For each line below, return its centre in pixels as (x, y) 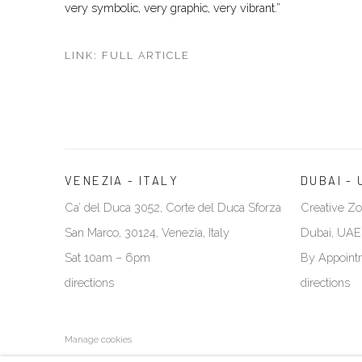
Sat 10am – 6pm (107, 258)
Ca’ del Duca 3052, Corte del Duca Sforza (173, 208)
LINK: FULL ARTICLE (127, 56)
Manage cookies (98, 340)
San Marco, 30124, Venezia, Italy (147, 233)
